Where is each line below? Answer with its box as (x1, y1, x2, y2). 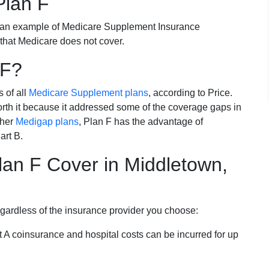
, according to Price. (148, 87, 232, 98)
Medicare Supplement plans (29, 87, 148, 98)
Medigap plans (16, 116, 79, 127)
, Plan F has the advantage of (79, 116, 203, 127)
